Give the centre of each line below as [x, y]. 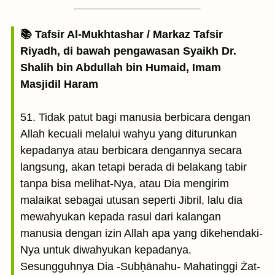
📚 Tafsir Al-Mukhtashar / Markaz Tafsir [122, 34]
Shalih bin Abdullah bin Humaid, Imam [121, 68]
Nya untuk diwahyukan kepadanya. [106, 250]
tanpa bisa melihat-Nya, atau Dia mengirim [125, 184]
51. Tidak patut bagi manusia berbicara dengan [135, 117]
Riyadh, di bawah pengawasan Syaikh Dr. [128, 51]
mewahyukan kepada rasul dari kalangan [121, 217]
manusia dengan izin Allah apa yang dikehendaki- [141, 233]
